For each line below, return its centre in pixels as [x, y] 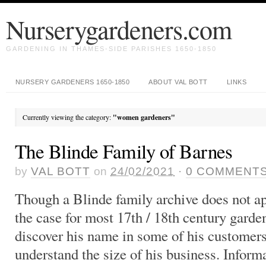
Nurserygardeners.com [119, 29]
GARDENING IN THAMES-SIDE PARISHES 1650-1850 [111, 49]
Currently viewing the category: [68, 117]
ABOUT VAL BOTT [178, 82]
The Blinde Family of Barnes [124, 151]
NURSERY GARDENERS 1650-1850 [73, 82]
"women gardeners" [144, 118]
